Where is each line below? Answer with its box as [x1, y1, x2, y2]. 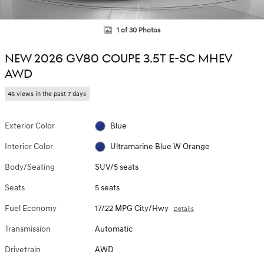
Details [173, 204, 194, 213]
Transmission [5, 223, 51, 234]
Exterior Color [5, 120, 55, 131]
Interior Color [5, 141, 53, 151]
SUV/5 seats [95, 161, 139, 172]
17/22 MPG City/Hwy [95, 203, 169, 213]
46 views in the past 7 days [8, 90, 87, 98]
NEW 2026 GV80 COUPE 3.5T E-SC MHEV [5, 51, 232, 67]
